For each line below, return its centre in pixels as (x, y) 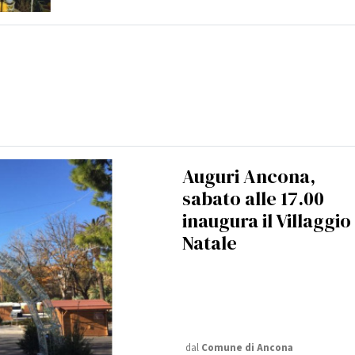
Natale (210, 243)
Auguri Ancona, (249, 177)
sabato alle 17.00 (253, 199)
